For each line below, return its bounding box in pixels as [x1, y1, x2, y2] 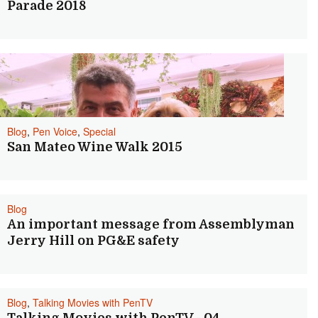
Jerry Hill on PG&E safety [7, 234, 180, 248]
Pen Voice [33, 124, 77, 138]
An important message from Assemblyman [7, 217, 295, 231]
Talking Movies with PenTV [33, 295, 153, 309]
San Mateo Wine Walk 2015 [7, 140, 182, 154]
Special [83, 124, 116, 138]
